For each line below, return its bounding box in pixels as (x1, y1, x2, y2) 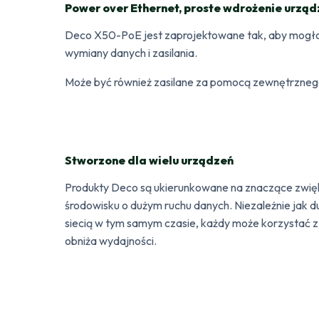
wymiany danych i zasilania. (65, 45, 198, 60)
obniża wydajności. (65, 233, 157, 248)
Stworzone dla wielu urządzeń (65, 152, 234, 167)
